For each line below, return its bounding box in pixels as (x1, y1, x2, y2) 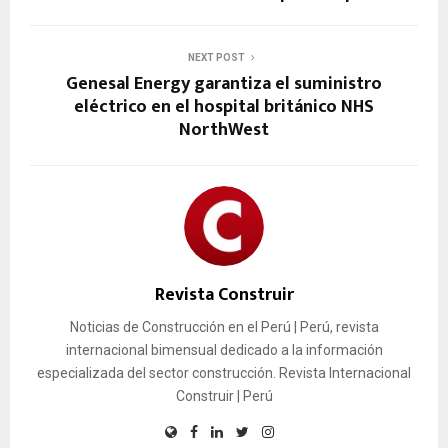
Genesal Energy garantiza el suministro (66, 69, 382, 100)
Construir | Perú (175, 388, 273, 405)
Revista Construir (154, 280, 294, 311)
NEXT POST (187, 52, 245, 64)
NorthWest (179, 115, 269, 146)
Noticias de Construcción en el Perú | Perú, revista (69, 319, 379, 336)
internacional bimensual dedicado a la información (65, 342, 383, 359)
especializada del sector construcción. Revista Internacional (37, 365, 411, 382)
